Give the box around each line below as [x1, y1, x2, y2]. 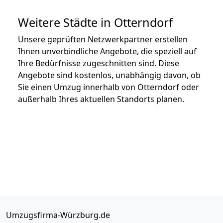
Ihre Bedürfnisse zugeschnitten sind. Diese [18, 57, 179, 69]
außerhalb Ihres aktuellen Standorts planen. [18, 93, 184, 105]
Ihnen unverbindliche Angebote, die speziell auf [18, 45, 197, 57]
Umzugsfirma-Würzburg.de [6, 209, 110, 221]
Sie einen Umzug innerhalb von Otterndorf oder [18, 81, 199, 93]
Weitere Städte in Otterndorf [18, 14, 173, 30]
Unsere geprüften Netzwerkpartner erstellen [18, 33, 188, 45]
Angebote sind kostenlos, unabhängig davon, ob [18, 69, 201, 81]
